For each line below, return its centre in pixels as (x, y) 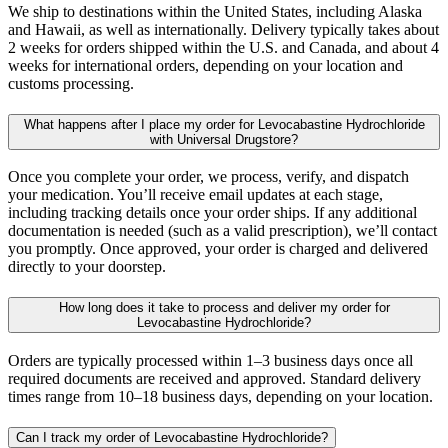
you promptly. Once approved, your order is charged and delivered (218, 249)
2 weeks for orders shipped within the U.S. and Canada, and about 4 (223, 47)
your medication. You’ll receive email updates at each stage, (195, 195)
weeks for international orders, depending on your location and (205, 65)
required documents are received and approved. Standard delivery (214, 378)
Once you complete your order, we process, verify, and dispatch (208, 177)
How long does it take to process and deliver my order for (224, 308)
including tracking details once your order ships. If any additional (212, 213)
